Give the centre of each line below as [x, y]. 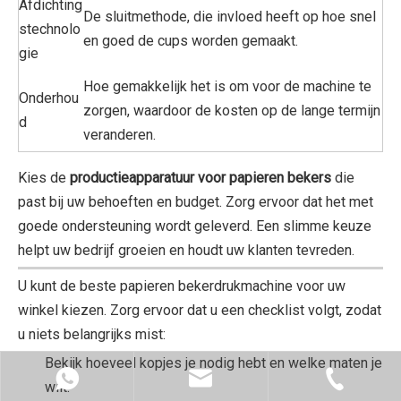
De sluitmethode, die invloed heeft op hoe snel [230, 17]
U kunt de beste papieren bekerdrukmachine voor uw [182, 286]
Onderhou [49, 98]
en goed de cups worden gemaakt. [191, 41]
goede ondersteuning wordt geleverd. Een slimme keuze [195, 226]
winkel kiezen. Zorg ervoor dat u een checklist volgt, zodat [200, 310]
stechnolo [50, 29]
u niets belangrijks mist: [92, 334]
